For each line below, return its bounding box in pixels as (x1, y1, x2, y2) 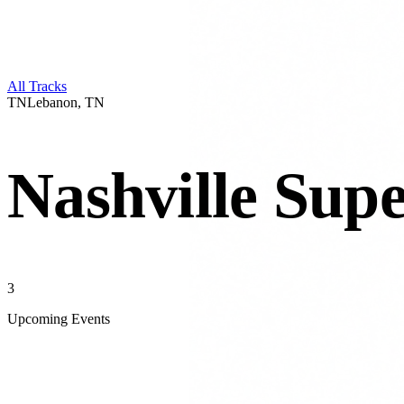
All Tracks (7, 78, 67, 94)
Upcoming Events (7, 310, 110, 326)
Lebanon (27, 95, 78, 110)
